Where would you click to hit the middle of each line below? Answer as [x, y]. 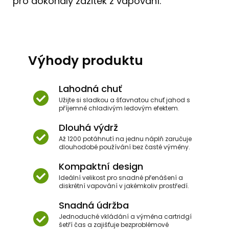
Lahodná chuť [90, 88]
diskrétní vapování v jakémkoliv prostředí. [124, 186]
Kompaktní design [101, 166]
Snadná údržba [94, 205]
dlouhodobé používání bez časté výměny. [124, 147]
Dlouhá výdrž [88, 127]
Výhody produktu [86, 60]
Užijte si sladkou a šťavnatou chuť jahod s [124, 100]
